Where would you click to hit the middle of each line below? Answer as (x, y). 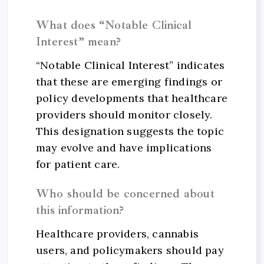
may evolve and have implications (124, 147)
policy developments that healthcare (132, 98)
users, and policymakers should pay (130, 250)
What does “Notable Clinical (114, 25)
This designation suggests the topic (130, 131)
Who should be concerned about (125, 194)
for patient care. (78, 164)
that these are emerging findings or (129, 81)
